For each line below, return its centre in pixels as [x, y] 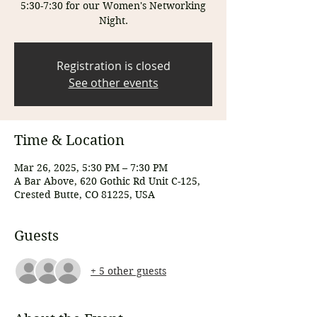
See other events [113, 83]
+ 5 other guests [128, 271]
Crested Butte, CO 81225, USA [85, 195]
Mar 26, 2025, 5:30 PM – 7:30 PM [91, 168]
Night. [113, 21]
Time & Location [69, 140]
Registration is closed [113, 66]
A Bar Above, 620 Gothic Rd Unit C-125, [107, 181]
